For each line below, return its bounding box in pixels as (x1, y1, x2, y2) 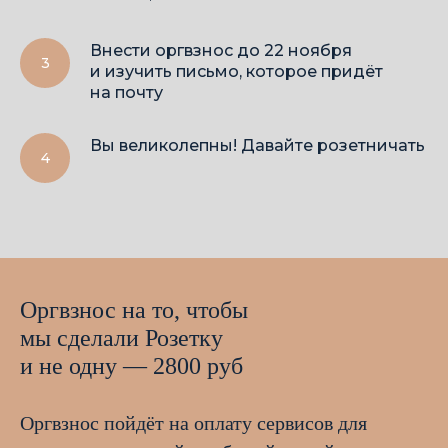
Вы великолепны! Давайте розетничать (90, 136, 425, 156)
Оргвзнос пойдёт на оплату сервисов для (20, 412, 367, 435)
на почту (90, 83, 163, 103)
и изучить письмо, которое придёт (90, 62, 383, 82)
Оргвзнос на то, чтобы (20, 297, 248, 324)
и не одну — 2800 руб (20, 353, 243, 380)
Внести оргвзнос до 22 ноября (90, 41, 352, 61)
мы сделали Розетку (20, 325, 223, 352)
